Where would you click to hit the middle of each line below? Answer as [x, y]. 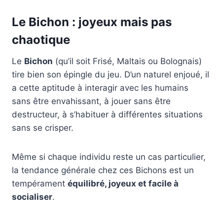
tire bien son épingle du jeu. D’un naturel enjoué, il [110, 75]
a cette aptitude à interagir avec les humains [100, 88]
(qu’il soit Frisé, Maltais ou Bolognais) [127, 61]
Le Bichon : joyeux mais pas [92, 22]
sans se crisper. [43, 128]
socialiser [32, 197]
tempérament [40, 184]
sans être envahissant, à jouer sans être [91, 101]
